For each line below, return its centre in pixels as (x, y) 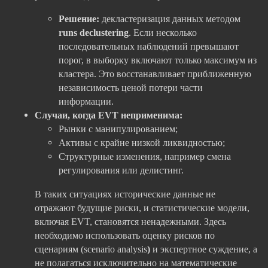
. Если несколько (163, 33)
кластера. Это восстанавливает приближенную (155, 74)
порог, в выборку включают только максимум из (158, 60)
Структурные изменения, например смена (145, 157)
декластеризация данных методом (170, 19)
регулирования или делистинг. (121, 170)
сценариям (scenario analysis (91, 249)
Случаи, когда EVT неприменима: (109, 115)
